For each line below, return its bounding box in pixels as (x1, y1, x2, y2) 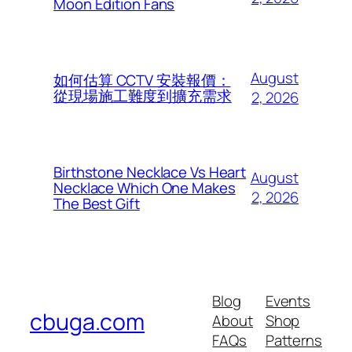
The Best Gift (53, 193, 140, 214)
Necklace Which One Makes (53, 178, 236, 199)
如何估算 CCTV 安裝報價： (53, 70, 231, 91)
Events (265, 290, 311, 311)
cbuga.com (30, 306, 145, 338)
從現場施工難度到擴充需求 (53, 86, 232, 107)
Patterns (265, 329, 322, 350)
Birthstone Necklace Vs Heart (53, 162, 247, 183)
